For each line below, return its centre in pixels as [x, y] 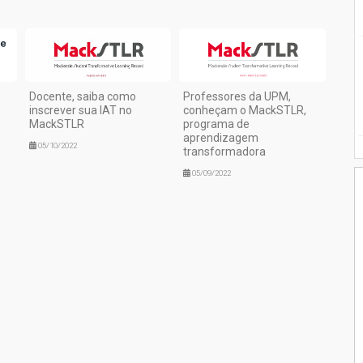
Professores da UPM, [237, 96]
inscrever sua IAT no [80, 110]
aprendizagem [221, 137]
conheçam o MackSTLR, [245, 110]
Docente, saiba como [82, 96]
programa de [217, 124]
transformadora [225, 151]
